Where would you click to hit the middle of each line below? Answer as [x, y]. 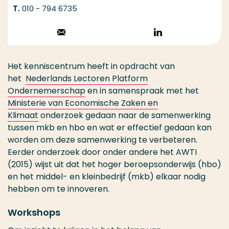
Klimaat [23, 116]
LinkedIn [178, 47]
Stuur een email [96, 34]
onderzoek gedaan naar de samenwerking [124, 116]
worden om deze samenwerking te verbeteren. [102, 140]
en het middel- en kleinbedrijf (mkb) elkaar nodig [107, 177]
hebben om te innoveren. [59, 189]
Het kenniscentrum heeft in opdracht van [91, 66]
